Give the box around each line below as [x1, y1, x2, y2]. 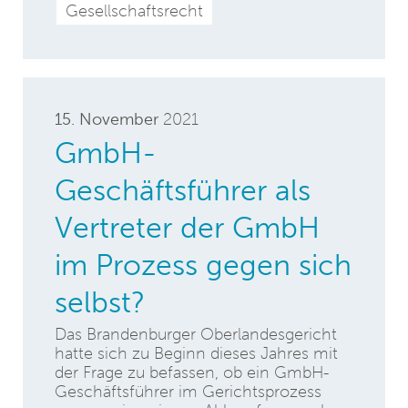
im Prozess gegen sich [55, 248, 352, 280]
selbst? [55, 285, 145, 318]
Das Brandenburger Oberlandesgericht [55, 325, 337, 343]
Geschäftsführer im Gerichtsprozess [55, 382, 321, 401]
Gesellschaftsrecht [66, 2, 203, 20]
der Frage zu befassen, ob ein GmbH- [55, 363, 329, 382]
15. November [55, 109, 158, 128]
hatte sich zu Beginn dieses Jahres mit [55, 344, 338, 362]
